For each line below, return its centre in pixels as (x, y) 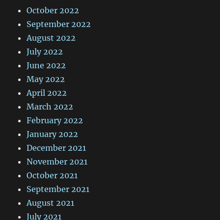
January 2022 (53, 134)
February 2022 (55, 120)
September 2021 (58, 189)
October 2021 (52, 175)
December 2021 (56, 148)
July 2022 (45, 51)
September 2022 (59, 24)
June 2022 (46, 65)
